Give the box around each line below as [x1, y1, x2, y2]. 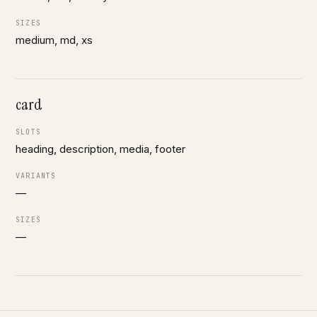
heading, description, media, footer [16, 142, 185, 156]
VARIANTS [16, 171, 57, 180]
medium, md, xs [16, 33, 93, 47]
